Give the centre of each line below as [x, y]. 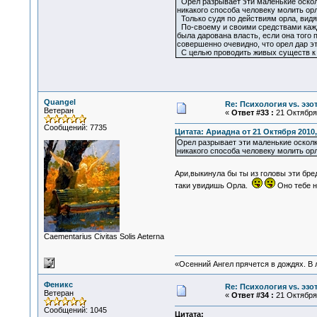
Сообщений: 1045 [75, 310]
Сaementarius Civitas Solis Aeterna [104, 236]
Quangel [59, 102]
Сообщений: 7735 [75, 127]
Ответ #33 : [252, 113]
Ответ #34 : [252, 295]
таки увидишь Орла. [213, 186]
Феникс [58, 284]
